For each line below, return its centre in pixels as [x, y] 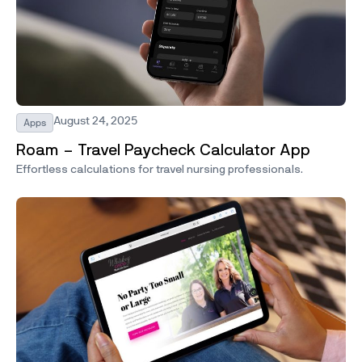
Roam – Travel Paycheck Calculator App [163, 150]
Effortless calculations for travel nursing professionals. [160, 169]
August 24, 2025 [95, 120]
